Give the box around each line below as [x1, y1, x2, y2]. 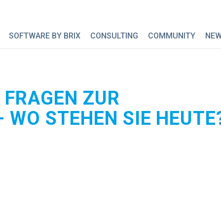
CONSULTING [90, 31, 139, 40]
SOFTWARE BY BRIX [9, 31, 81, 40]
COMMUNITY [148, 31, 196, 40]
